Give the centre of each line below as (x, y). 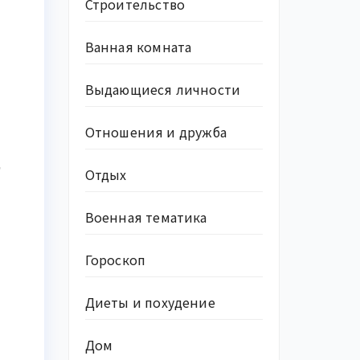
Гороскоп (115, 260)
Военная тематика (146, 217)
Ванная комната (138, 47)
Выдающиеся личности (163, 89)
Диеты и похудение (150, 302)
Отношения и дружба (156, 132)
